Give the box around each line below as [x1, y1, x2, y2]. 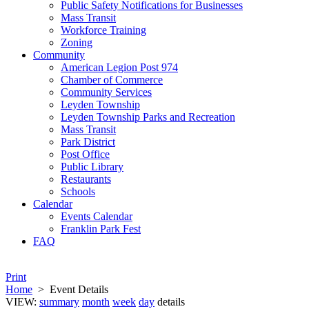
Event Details [50, 283, 108, 295]
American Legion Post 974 [61, 61, 178, 73]
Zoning [61, 37, 92, 48]
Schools [61, 186, 95, 197]
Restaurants [61, 173, 111, 185]
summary [39, 296, 79, 308]
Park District [61, 136, 115, 148]
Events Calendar [61, 210, 132, 222]
